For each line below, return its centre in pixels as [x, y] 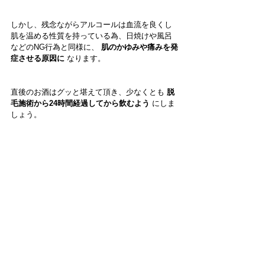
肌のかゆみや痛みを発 [140, 47]
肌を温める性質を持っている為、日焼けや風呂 [91, 36]
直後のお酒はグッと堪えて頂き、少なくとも [89, 92]
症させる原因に [38, 59]
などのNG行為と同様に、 [56, 47]
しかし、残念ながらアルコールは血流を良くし [91, 25]
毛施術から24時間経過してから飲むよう [80, 104]
